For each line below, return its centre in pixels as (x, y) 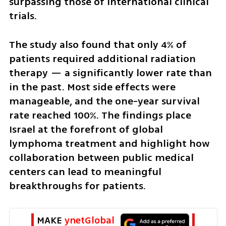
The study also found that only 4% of (98, 44)
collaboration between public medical (101, 157)
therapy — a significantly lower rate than (110, 73)
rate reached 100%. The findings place (100, 115)
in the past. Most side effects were (92, 87)
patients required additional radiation (102, 59)
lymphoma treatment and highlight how (109, 143)
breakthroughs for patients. (77, 186)
